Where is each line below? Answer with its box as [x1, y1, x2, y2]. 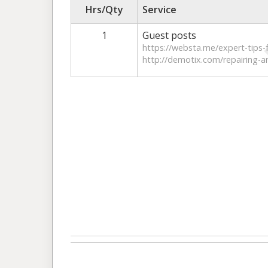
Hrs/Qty [85, 2, 123, 16]
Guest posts [142, 28, 196, 42]
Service [142, 2, 176, 16]
